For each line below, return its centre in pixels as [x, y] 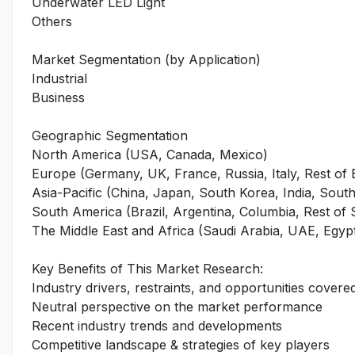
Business [58, 97]
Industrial [59, 78]
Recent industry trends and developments [157, 326]
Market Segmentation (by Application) [146, 59]
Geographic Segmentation [110, 136]
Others [52, 21]
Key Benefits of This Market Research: [147, 269]
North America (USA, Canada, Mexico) [150, 155]
